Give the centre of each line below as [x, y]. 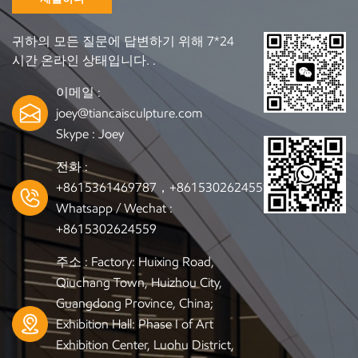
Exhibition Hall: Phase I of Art [134, 324]
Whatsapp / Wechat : [114, 208]
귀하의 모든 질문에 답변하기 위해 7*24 [123, 41]
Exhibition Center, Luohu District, [145, 344]
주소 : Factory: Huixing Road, [135, 261]
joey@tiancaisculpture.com [129, 113]
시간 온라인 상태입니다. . [84, 60]
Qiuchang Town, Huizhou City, [139, 282]
